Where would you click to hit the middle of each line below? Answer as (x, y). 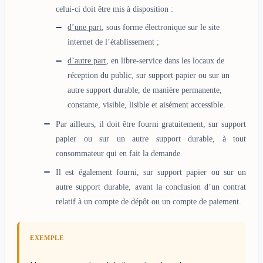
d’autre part (87, 61)
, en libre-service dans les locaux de (166, 61)
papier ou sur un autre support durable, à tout (151, 138)
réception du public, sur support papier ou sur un (149, 75)
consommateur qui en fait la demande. (119, 153)
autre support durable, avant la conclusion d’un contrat (151, 186)
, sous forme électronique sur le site (161, 27)
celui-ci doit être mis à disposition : (115, 9)
